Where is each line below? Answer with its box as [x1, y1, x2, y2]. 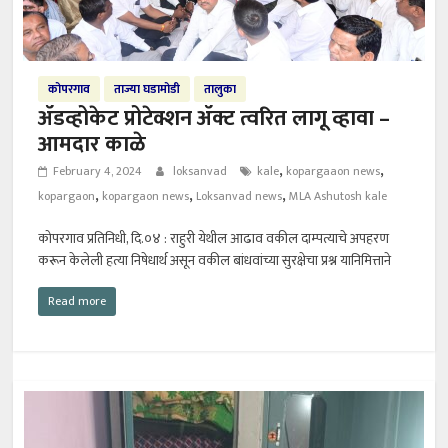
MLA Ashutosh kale [289, 186, 388, 207]
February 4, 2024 [53, 161, 143, 182]
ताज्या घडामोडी [114, 79, 181, 100]
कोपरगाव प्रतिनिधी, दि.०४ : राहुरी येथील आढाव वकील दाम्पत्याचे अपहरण [38, 227, 390, 251]
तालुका [204, 79, 237, 100]
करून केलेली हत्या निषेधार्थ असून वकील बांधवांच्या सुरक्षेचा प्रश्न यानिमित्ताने [38, 249, 392, 273]
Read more [48, 291, 107, 312]
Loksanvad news [196, 186, 283, 207]
